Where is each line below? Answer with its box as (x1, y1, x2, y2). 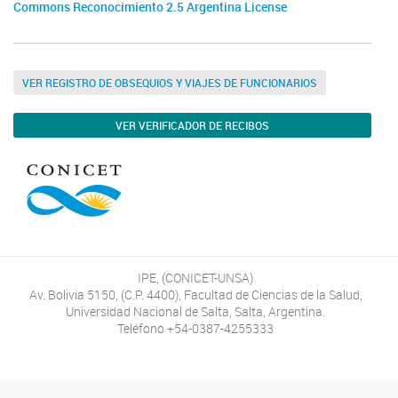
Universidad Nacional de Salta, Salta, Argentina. (66, 304, 326, 320)
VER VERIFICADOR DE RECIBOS (115, 118, 269, 132)
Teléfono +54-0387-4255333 (117, 321, 275, 337)
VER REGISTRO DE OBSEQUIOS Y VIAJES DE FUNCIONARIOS (22, 76, 317, 90)
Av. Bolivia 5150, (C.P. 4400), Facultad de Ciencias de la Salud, (28, 287, 362, 303)
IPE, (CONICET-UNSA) (138, 270, 254, 286)
